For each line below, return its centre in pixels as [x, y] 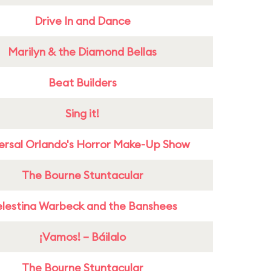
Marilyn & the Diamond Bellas [82, 52]
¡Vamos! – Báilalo [82, 237]
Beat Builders [82, 83]
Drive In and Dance [82, 21]
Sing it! [82, 113]
